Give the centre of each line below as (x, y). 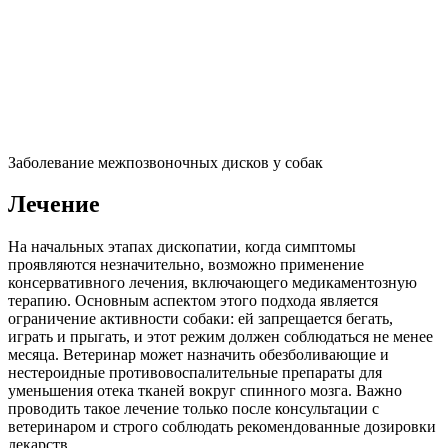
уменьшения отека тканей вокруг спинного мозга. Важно (205, 391)
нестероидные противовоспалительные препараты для (195, 373)
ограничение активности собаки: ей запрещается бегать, (200, 319)
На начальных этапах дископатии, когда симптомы (182, 247)
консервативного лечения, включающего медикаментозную (212, 283)
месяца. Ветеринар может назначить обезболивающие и (198, 355)
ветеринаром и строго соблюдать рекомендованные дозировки (222, 427)
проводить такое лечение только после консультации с (193, 409)
